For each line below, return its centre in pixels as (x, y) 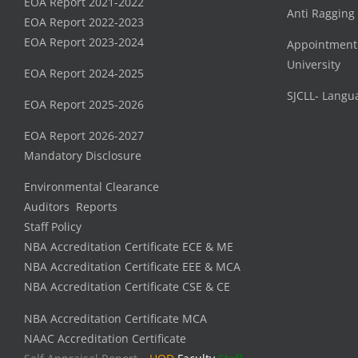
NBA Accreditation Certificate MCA (115, 318)
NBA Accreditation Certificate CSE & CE (127, 287)
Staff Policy (53, 227)
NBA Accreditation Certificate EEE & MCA (132, 267)
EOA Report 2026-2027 (84, 136)
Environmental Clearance (91, 187)
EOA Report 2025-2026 (84, 105)
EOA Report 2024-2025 (84, 74)
